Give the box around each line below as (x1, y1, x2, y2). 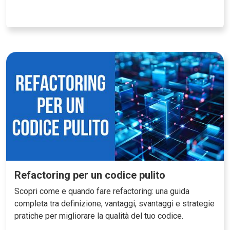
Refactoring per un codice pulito (14, 169, 165, 182)
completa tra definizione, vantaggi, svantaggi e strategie (14, 199, 215, 209)
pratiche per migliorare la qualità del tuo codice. (14, 211, 183, 221)
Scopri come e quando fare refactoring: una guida (14, 186, 189, 197)
